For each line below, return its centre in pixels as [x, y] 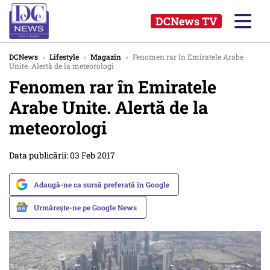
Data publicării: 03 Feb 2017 [62, 155]
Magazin [106, 57]
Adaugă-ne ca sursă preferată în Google [102, 184]
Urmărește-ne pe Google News [85, 207]
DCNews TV [186, 21]
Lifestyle [64, 57]
